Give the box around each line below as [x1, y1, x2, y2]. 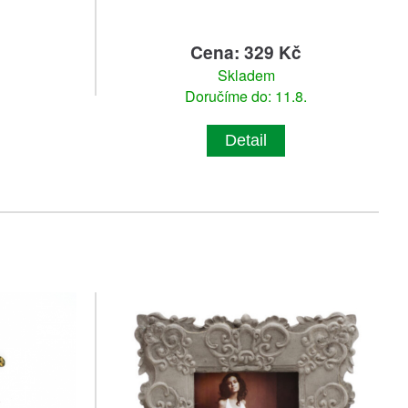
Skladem [217, 65, 275, 87]
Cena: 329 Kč [190, 39, 301, 66]
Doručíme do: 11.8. [185, 86, 307, 107]
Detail [225, 131, 267, 150]
